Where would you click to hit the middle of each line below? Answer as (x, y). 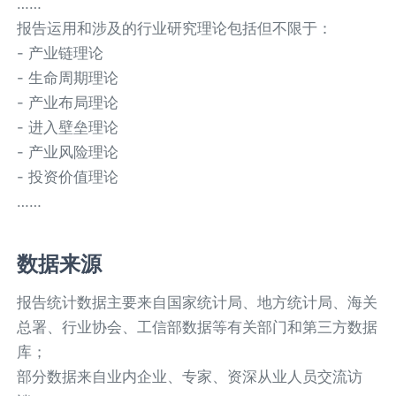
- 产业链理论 (61, 53)
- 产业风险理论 (68, 152)
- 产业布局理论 (68, 102)
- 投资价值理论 (68, 176)
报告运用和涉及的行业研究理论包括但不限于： (175, 28)
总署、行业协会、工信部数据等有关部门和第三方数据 (198, 327)
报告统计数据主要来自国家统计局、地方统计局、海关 (198, 302)
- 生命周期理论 (68, 77)
